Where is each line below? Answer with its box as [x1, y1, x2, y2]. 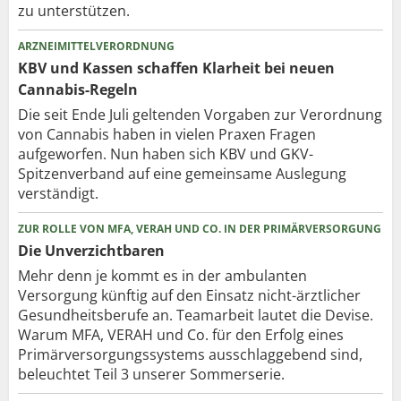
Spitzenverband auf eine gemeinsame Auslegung [18, 163, 346, 183]
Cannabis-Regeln [18, 79, 138, 99]
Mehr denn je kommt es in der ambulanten [18, 265, 307, 286]
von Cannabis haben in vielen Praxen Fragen [18, 124, 316, 144]
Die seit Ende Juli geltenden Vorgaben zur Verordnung [18, 104, 382, 124]
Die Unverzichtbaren [18, 240, 165, 260]
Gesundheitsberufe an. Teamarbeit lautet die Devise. [18, 304, 373, 325]
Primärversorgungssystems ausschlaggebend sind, [18, 344, 363, 364]
